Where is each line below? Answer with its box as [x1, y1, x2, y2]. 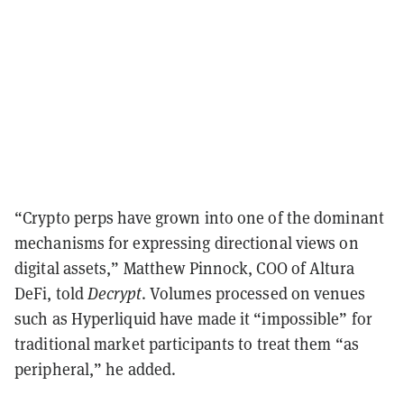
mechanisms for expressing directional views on [14, 231, 359, 253]
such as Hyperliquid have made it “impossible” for [14, 307, 372, 329]
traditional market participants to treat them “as [14, 332, 359, 354]
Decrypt [87, 281, 142, 304]
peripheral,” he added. [14, 357, 177, 380]
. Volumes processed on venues [141, 281, 365, 304]
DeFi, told [14, 281, 88, 304]
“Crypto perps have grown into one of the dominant [14, 206, 384, 228]
